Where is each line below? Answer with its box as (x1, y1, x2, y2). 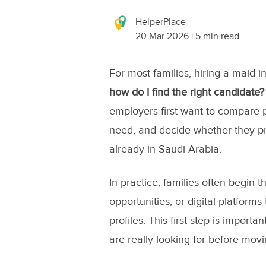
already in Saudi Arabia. (109, 143, 221, 156)
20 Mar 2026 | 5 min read (135, 31, 239, 42)
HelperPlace (135, 17, 186, 28)
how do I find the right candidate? (109, 86, 264, 99)
